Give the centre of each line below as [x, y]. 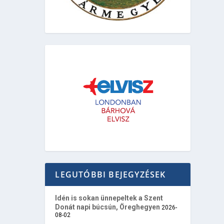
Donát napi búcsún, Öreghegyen [108, 207]
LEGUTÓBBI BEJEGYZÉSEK [110, 175]
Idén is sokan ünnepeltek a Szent [109, 198]
